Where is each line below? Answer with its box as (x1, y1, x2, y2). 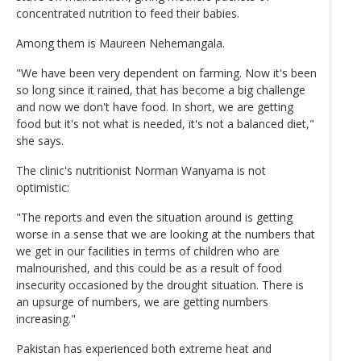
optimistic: (16, 179, 69, 195)
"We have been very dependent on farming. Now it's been (16, 64, 317, 81)
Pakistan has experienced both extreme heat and (16, 340, 272, 356)
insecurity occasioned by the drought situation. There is (16, 276, 304, 293)
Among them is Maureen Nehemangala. (16, 35, 225, 51)
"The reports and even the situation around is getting (16, 209, 293, 225)
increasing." (16, 310, 76, 326)
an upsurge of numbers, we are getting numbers (16, 293, 268, 309)
